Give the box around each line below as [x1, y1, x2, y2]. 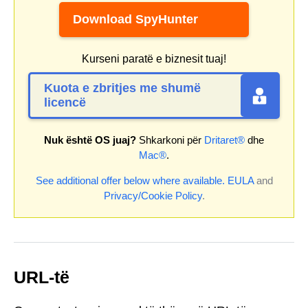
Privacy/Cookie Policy [103, 189, 202, 201]
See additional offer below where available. [35, 174, 225, 186]
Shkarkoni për [136, 133, 204, 146]
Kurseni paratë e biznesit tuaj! [82, 52, 226, 65]
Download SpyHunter [73, 12, 198, 26]
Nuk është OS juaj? [44, 133, 136, 146]
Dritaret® [204, 133, 245, 146]
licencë [44, 95, 86, 109]
